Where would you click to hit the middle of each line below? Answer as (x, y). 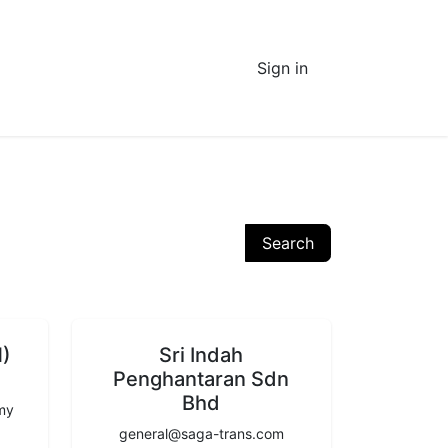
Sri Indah (201, 354)
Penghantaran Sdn (201, 378)
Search (288, 243)
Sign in (283, 68)
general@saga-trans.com (201, 433)
